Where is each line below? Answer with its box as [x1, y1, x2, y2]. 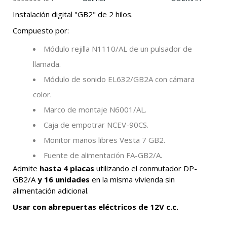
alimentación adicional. [13, 185, 89, 196]
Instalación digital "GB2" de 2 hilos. [13, 9, 133, 20]
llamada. [33, 59, 61, 69]
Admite [13, 163, 40, 174]
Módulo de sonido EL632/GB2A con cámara [44, 74, 195, 85]
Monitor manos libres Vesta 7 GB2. [44, 135, 165, 145]
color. [33, 89, 52, 100]
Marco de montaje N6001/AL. [44, 104, 146, 115]
